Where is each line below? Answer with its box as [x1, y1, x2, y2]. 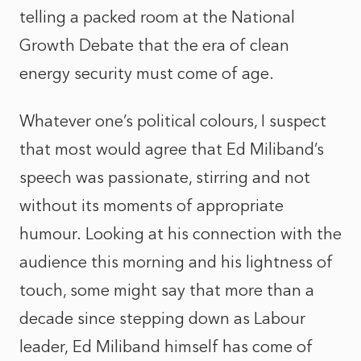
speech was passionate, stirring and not [19, 168, 310, 187]
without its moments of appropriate [19, 196, 284, 215]
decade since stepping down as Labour [19, 309, 305, 328]
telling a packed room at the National [19, 7, 295, 27]
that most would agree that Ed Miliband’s [19, 139, 324, 159]
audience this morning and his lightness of [19, 252, 333, 272]
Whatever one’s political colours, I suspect [19, 111, 326, 131]
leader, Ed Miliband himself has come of [19, 337, 313, 356]
